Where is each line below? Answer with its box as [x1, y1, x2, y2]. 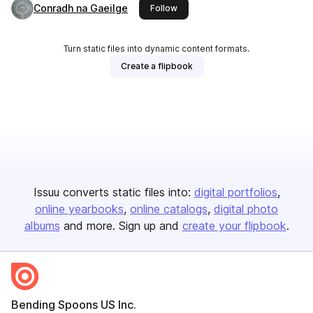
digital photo [214, 202, 278, 216]
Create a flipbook [120, 61, 193, 71]
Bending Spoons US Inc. [11, 298, 136, 312]
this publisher [177, 2, 233, 13]
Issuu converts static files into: [33, 185, 191, 199]
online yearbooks [35, 202, 124, 216]
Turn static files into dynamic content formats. [64, 43, 249, 54]
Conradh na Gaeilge [34, 2, 128, 14]
